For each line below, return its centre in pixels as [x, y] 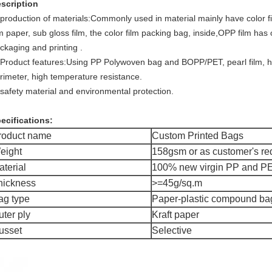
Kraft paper [175, 215]
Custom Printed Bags [198, 136]
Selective [172, 230]
